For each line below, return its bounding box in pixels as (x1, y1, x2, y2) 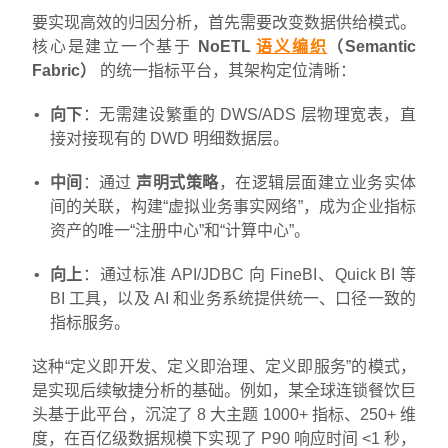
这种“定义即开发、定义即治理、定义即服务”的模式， (32, 357, 416, 375)
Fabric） (32, 61, 96, 79)
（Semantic (327, 37, 416, 55)
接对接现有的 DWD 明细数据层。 (49, 129, 289, 147)
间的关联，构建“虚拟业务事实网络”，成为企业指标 (49, 197, 416, 215)
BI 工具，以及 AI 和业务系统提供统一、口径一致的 (49, 289, 416, 307)
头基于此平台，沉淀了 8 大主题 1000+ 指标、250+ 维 (32, 405, 416, 423)
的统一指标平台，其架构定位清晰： (96, 61, 356, 79)
